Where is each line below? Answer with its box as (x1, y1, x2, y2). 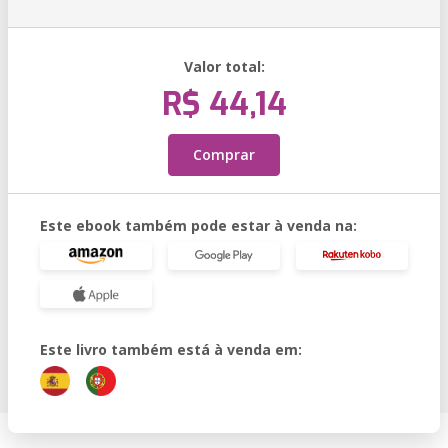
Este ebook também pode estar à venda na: (40, 216, 357, 235)
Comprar (193, 145, 255, 164)
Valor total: (183, 57, 265, 76)
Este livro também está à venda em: (40, 340, 302, 359)
